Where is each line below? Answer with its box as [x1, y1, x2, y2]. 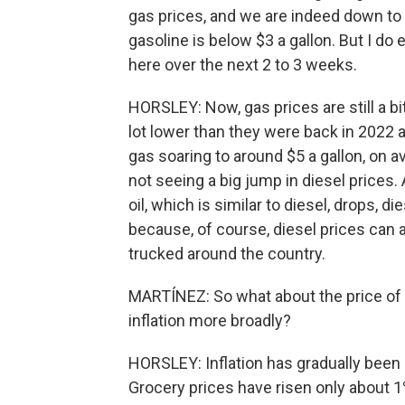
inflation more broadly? [128, 311, 291, 330]
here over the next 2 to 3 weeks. [128, 55, 357, 74]
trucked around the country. [128, 244, 325, 263]
